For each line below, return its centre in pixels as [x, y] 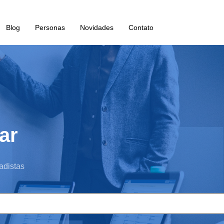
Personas [50, 27]
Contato [141, 27]
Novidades [96, 27]
